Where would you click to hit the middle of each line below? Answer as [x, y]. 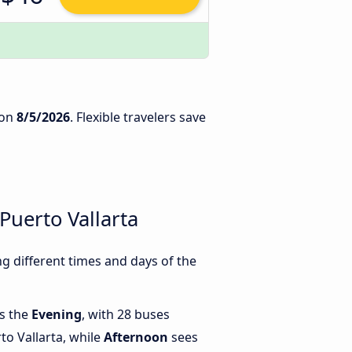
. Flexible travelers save [138, 117]
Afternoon [136, 337]
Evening [57, 315]
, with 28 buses [126, 315]
